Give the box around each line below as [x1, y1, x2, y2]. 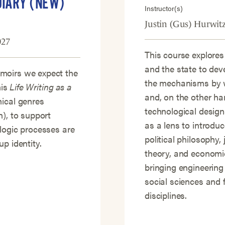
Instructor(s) [145, 3, 183, 13]
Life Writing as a [10, 80, 71, 93]
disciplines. [145, 189, 187, 201]
